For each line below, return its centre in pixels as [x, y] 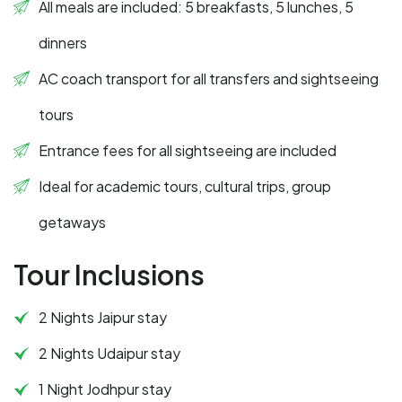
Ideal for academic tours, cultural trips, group [185, 187]
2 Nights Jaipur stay [103, 318]
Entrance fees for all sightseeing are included [188, 151]
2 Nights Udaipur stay [109, 354]
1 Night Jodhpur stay [105, 389]
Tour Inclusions [109, 275]
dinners [63, 43]
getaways [72, 223]
